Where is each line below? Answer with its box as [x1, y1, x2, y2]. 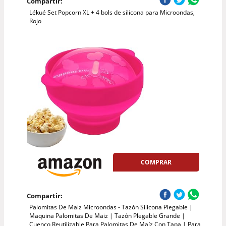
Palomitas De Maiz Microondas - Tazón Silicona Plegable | [29, 203, 193, 212]
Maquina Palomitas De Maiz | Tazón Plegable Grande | [29, 211, 185, 220]
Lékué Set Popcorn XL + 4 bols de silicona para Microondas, [29, 8, 195, 17]
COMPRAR [141, 157, 172, 166]
